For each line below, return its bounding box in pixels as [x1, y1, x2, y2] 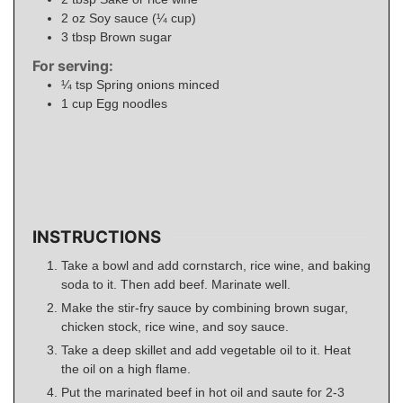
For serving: [32, 58, 113, 76]
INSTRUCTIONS [32, 226, 161, 247]
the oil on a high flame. [61, 362, 191, 377]
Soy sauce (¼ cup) [89, 10, 196, 25]
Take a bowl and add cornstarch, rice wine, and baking [61, 258, 371, 273]
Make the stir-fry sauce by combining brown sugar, [61, 300, 348, 316]
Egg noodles [96, 96, 167, 112]
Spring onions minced [96, 77, 219, 93]
